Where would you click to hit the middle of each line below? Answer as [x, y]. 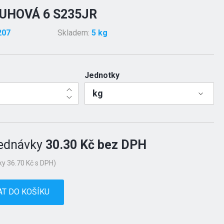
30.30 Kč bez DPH [96, 145]
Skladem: [74, 33]
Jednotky [102, 75]
